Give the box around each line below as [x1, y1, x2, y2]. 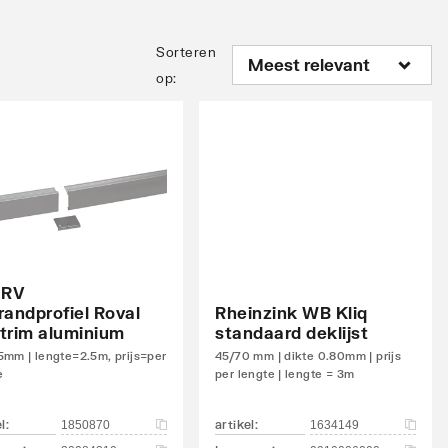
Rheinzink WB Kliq [215, 302, 368, 322]
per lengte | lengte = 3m [215, 366, 355, 380]
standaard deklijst [215, 322, 368, 342]
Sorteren [156, 43, 216, 60]
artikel [215, 416, 255, 432]
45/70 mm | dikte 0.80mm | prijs [215, 348, 402, 362]
